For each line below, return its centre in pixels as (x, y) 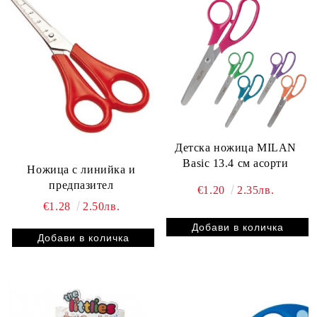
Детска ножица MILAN (236, 147)
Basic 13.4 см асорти (236, 163)
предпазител (81, 185)
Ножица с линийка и (81, 170)
